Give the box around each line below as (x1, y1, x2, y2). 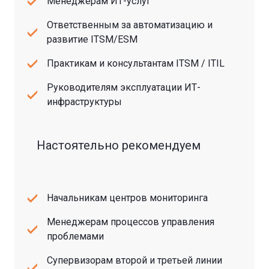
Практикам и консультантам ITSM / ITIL (47, 57, 225, 69)
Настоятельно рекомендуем (37, 138, 201, 153)
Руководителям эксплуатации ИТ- (47, 81, 201, 93)
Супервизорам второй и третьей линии (47, 254, 222, 266)
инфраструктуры (47, 95, 122, 107)
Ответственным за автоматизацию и (47, 19, 213, 31)
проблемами (47, 230, 104, 242)
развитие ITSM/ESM (47, 33, 138, 45)
